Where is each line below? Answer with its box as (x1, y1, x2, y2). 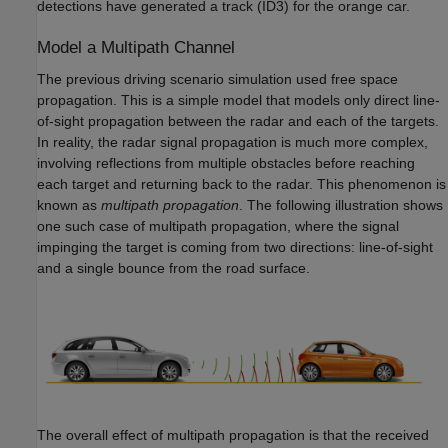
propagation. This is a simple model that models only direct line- (37, 91, 440, 108)
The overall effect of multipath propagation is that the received (37, 426, 429, 443)
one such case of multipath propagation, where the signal (37, 217, 399, 234)
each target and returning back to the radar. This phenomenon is (37, 175, 446, 192)
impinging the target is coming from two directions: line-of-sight (37, 238, 433, 255)
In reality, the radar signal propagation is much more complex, (37, 133, 428, 150)
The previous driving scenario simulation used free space (37, 70, 398, 87)
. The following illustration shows (239, 196, 443, 213)
